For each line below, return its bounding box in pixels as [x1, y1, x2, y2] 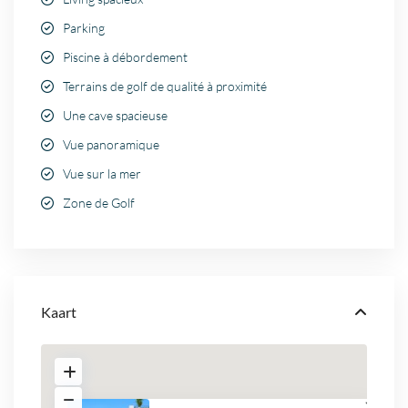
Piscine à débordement [63, 49, 189, 66]
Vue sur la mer [63, 166, 142, 182]
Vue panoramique [63, 137, 160, 153]
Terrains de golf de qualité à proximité [63, 78, 268, 95]
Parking [63, 20, 106, 36]
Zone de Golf [63, 195, 136, 211]
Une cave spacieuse [63, 107, 168, 124]
